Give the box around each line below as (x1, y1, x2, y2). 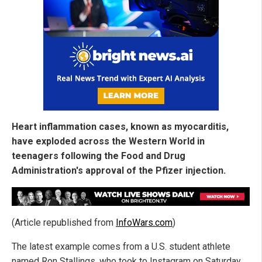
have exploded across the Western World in (12, 136, 205, 147)
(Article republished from (12, 216, 116, 228)
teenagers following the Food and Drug (12, 150, 185, 162)
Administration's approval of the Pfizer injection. (12, 165, 226, 177)
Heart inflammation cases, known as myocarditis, (12, 121, 229, 133)
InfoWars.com (116, 216, 173, 228)
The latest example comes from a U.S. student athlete (12, 240, 230, 252)
